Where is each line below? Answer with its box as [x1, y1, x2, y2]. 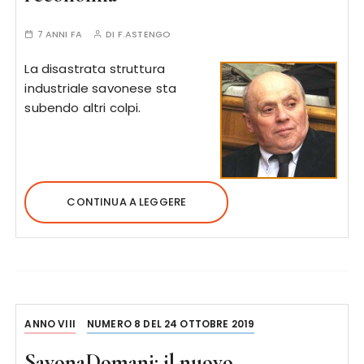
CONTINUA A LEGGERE [67, 193, 187, 210]
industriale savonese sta [24, 79, 177, 97]
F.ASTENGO [117, 27, 171, 41]
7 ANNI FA [37, 27, 82, 41]
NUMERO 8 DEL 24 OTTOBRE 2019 [87, 316, 255, 331]
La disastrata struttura [24, 59, 165, 77]
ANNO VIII [24, 316, 76, 331]
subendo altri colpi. [24, 98, 141, 116]
